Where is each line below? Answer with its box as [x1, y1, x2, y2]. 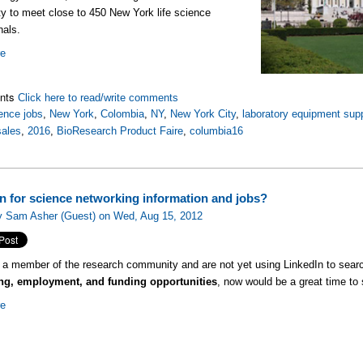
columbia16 [190, 125, 244, 138]
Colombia [100, 108, 145, 121]
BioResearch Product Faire [57, 125, 184, 138]
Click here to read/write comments [18, 92, 179, 105]
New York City [170, 108, 237, 121]
